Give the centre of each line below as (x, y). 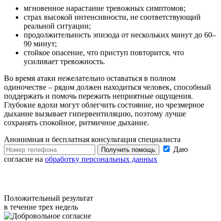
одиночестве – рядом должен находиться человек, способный (108, 87)
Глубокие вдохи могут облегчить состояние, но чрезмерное (104, 105)
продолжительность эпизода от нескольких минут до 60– (120, 35)
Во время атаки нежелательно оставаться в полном (90, 78)
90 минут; (40, 43)
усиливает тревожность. (64, 61)
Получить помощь (128, 149)
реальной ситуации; (57, 26)
